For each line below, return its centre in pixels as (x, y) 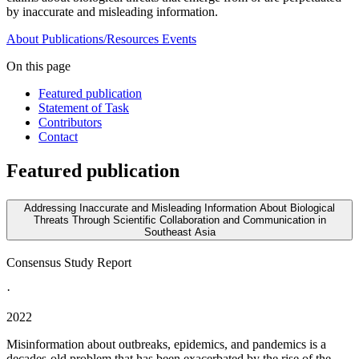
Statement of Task (84, 108)
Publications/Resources (100, 39)
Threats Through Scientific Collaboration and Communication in (179, 220)
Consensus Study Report (69, 262)
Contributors (70, 123)
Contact (58, 137)
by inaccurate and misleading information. (112, 12)
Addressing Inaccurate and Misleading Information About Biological (179, 208)
